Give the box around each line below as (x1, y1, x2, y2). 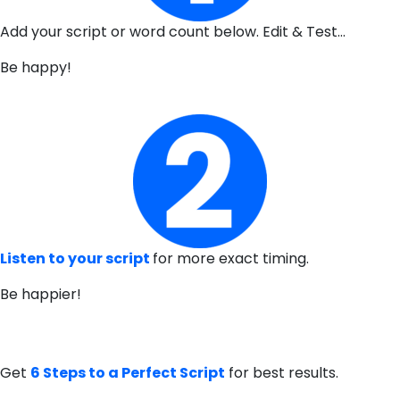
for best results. (225, 362, 338, 383)
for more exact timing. (153, 248, 312, 269)
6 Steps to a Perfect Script (30, 362, 225, 383)
